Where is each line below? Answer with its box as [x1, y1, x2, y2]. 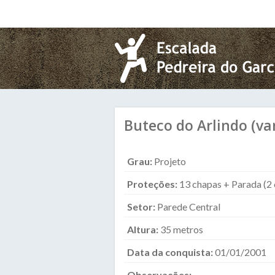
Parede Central [157, 201, 220, 212]
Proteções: [127, 178, 179, 190]
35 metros [160, 223, 203, 235]
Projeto [154, 155, 186, 167]
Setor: [127, 201, 157, 212]
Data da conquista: [127, 246, 215, 258]
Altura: [127, 223, 160, 235]
